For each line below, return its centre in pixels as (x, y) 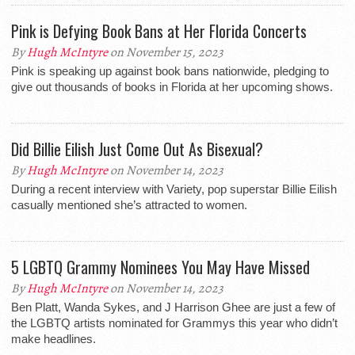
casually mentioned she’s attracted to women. (129, 205)
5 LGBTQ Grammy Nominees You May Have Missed (160, 267)
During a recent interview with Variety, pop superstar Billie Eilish (174, 189)
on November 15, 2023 (166, 52)
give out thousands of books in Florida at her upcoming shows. (172, 87)
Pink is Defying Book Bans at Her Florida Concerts (159, 31)
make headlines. (53, 339)
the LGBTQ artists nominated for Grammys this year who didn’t (174, 323)
